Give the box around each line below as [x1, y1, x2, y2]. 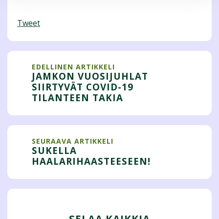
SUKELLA [32, 144, 77, 156]
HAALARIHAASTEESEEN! [32, 154, 151, 167]
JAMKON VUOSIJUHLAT [32, 69, 148, 82]
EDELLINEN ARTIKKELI [32, 62, 115, 71]
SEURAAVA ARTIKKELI [32, 136, 113, 146]
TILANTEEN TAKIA [32, 91, 123, 104]
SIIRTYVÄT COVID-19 [32, 80, 133, 93]
